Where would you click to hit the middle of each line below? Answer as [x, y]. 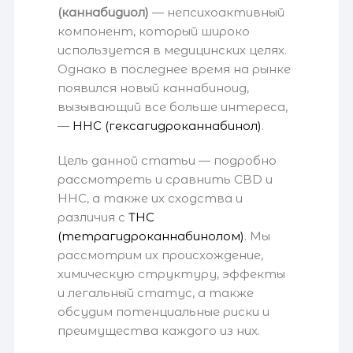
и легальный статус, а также [156, 293]
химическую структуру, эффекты [172, 274]
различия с [93, 217]
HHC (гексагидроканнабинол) [167, 126]
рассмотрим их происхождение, [161, 255]
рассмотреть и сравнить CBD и [165, 180]
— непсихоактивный [217, 13]
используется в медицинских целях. [173, 50]
